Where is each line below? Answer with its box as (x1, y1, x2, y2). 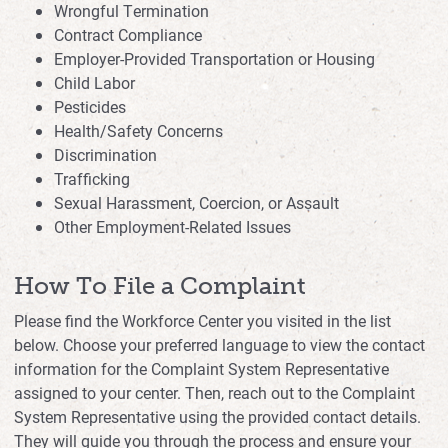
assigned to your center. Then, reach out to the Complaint (14, 381, 415, 403)
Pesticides (54, 95, 126, 117)
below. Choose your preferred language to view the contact (14, 333, 425, 355)
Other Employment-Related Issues (54, 215, 291, 237)
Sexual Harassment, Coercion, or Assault (54, 191, 339, 213)
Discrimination (54, 143, 157, 165)
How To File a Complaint (14, 270, 306, 300)
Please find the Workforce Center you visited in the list (14, 309, 391, 331)
